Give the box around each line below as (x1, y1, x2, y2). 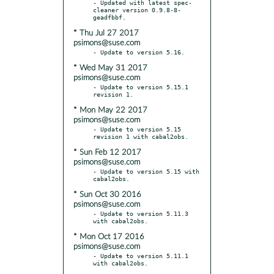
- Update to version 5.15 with (93, 167, 199, 175)
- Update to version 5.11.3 (93, 209, 188, 217)
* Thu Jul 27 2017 (73, 29, 139, 37)
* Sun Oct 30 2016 (73, 190, 141, 199)
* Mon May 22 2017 (73, 106, 147, 114)
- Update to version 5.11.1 (93, 251, 188, 259)
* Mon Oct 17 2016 (73, 232, 144, 241)
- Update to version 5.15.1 (93, 83, 188, 91)
